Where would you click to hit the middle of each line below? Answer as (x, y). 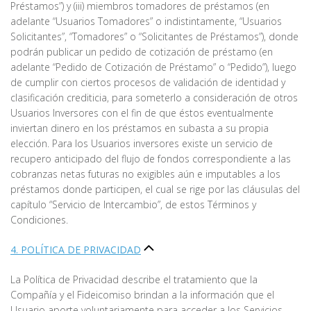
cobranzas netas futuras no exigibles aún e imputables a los (145, 174)
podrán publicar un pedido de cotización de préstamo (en (142, 52)
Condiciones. (39, 220)
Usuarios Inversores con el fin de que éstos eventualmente (142, 113)
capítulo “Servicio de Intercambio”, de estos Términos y (133, 205)
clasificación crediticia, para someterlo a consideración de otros (154, 98)
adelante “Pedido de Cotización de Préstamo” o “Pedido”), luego (153, 67)
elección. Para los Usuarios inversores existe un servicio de (142, 144)
